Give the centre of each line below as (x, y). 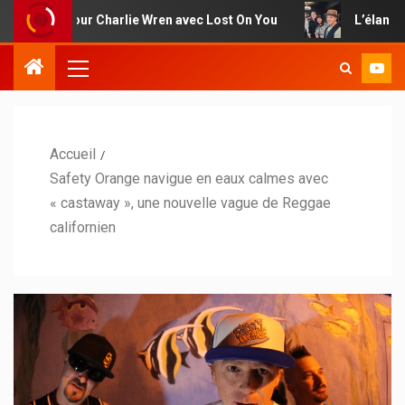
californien (83, 227)
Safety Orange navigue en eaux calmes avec (189, 178)
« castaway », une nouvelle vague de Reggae (190, 202)
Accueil (73, 154)
